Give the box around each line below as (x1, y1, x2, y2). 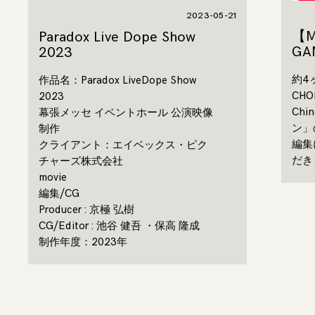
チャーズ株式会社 (39, 154, 123, 168)
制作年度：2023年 (39, 235, 127, 249)
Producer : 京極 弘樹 (39, 202, 134, 217)
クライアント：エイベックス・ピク (39, 138, 207, 152)
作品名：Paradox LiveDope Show (39, 73, 197, 87)
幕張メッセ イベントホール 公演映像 (39, 105, 213, 120)
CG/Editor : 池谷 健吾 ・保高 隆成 (39, 219, 200, 233)
